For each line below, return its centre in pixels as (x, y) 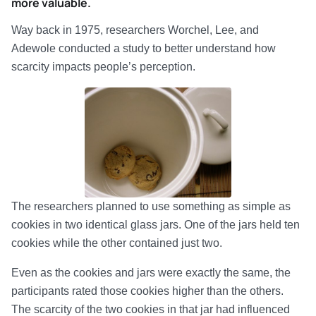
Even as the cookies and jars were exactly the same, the (151, 273)
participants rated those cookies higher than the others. (147, 291)
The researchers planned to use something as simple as (151, 206)
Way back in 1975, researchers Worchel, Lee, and (135, 30)
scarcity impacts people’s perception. (103, 67)
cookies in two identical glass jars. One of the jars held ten (156, 225)
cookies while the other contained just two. (117, 243)
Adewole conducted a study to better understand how (144, 48)
